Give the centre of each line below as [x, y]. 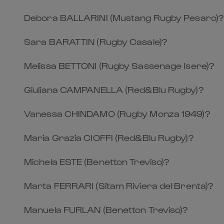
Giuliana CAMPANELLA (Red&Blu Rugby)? [114, 89]
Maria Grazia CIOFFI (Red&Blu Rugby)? [109, 137]
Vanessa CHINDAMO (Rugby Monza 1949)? [117, 113]
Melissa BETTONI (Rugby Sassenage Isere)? [119, 65]
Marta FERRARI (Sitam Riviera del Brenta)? [119, 185]
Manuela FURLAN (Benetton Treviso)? [106, 209]
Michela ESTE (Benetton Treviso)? [97, 161]
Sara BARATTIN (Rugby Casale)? [95, 41]
